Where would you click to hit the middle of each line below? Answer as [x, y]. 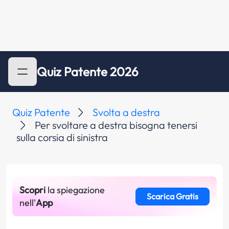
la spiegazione [75, 190]
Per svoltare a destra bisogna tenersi [116, 125]
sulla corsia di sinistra [62, 137]
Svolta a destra [126, 112]
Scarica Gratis [172, 196]
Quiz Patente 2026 [88, 72]
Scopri [32, 190]
